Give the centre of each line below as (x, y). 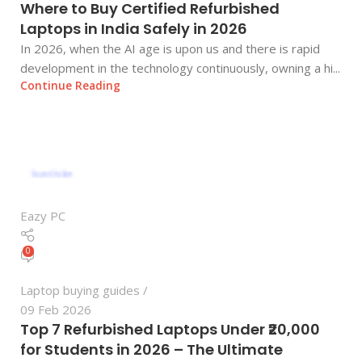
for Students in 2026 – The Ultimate (152, 349)
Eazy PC (43, 215)
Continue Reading (70, 85)
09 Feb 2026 (56, 309)
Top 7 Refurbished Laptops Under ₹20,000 (170, 329)
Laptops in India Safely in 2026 (134, 28)
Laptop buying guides (80, 290)
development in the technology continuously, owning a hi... (180, 67)
